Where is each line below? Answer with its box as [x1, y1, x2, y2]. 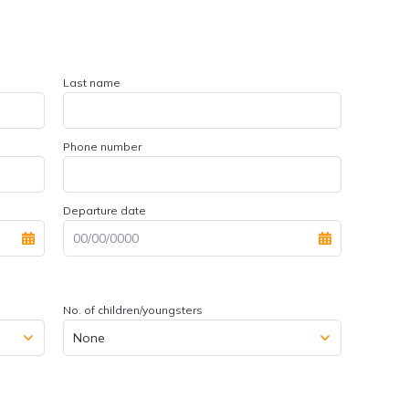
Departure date [63, 204, 146, 217]
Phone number [63, 140, 142, 153]
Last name [63, 76, 121, 89]
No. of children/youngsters [63, 303, 203, 317]
